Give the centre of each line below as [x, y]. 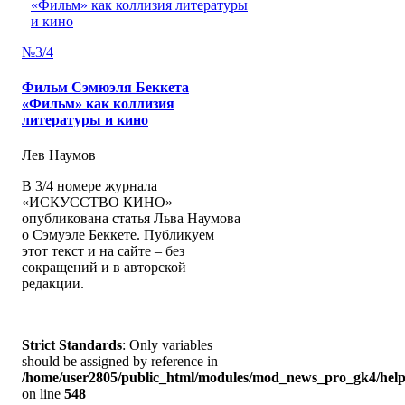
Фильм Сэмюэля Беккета [105, 88]
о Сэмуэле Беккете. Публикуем [118, 235]
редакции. [53, 284]
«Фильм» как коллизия [98, 104]
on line [43, 394]
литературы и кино [85, 120]
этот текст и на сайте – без [103, 251]
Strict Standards [72, 345]
